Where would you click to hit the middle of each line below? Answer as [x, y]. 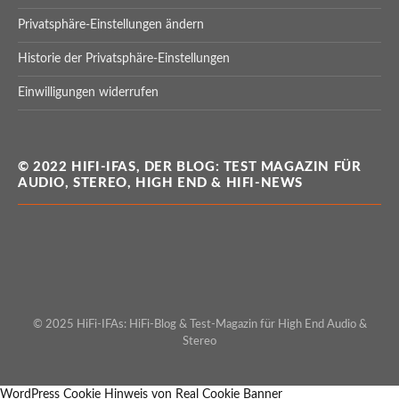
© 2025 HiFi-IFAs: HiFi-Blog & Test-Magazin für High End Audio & [199, 325]
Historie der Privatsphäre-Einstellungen [124, 59]
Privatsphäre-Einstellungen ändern [111, 25]
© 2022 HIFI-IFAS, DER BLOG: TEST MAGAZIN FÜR [190, 167]
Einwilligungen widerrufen [88, 93]
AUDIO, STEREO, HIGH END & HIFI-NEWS [161, 183]
